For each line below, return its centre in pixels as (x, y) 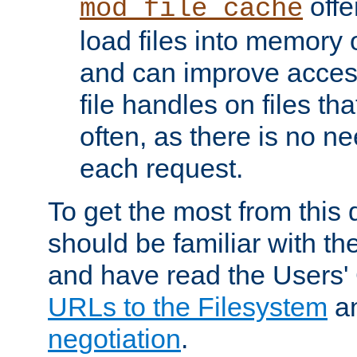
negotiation (114, 338)
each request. (161, 168)
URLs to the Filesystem (188, 306)
